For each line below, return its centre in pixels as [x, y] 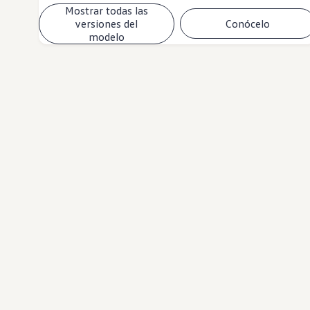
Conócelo [247, 23]
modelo [106, 36]
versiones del [107, 23]
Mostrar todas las [106, 10]
